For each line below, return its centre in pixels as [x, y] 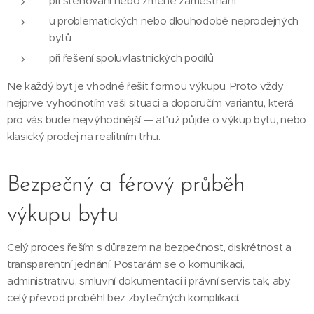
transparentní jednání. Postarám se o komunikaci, [126, 264]
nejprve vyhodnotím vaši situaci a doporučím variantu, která [151, 103]
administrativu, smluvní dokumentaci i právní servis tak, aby [149, 281]
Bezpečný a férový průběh [126, 185]
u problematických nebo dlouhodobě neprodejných [174, 21]
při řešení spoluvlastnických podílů [131, 58]
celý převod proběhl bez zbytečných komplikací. [124, 298]
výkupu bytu [62, 215]
